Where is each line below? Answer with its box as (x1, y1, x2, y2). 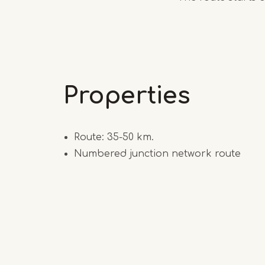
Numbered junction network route (74, 148, 241, 159)
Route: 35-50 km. (74, 131, 154, 143)
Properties (63, 82, 190, 109)
